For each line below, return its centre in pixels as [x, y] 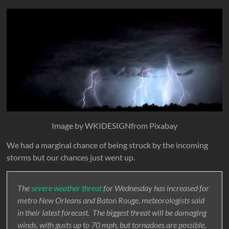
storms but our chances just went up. [71, 157]
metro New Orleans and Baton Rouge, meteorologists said [111, 200]
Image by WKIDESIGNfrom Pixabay [114, 126]
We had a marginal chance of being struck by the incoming [108, 145]
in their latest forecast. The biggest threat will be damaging [112, 213]
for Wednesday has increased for [156, 188]
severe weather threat [67, 188]
